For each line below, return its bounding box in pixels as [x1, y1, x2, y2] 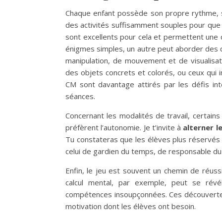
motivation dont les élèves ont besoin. [65, 201, 196, 212]
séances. [65, 91, 95, 102]
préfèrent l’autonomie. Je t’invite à [65, 122, 181, 133]
